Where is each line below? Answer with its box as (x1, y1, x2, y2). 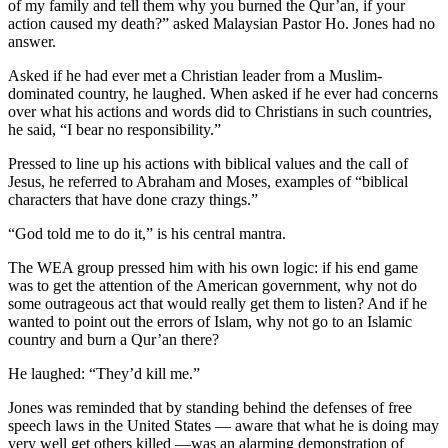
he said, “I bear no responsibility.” (8, 120, 221, 138)
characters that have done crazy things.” (8, 190, 258, 208)
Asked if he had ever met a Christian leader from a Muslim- (8, 66, 382, 84)
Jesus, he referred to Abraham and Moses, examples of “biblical (8, 172, 408, 190)
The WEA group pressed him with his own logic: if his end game (8, 258, 418, 276)
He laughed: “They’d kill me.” (8, 364, 200, 382)
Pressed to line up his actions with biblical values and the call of (8, 154, 408, 172)
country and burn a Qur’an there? (8, 330, 219, 348)
